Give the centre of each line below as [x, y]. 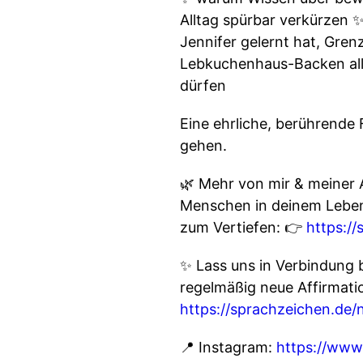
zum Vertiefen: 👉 [243, 227]
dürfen [203, 85]
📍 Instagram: [228, 347]
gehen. [203, 145]
